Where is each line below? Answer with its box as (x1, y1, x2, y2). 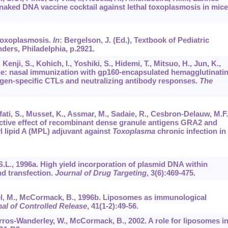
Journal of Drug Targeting (54, 168, 147, 178)
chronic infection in (155, 127, 226, 136)
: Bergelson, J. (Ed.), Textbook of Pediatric (59, 36, 209, 45)
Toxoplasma (112, 127, 155, 136)
